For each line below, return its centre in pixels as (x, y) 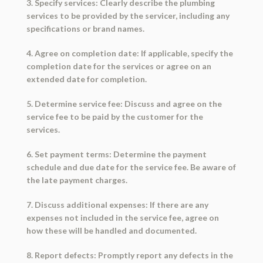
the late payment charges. (77, 180)
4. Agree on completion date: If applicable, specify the (129, 53)
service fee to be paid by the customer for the (114, 117)
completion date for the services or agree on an (119, 66)
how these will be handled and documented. (111, 231)
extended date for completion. (86, 79)
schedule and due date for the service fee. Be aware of (131, 167)
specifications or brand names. (85, 29)
